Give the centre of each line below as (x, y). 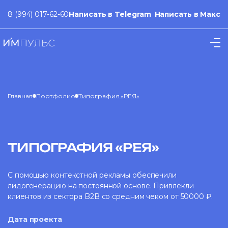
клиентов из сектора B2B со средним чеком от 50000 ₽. (110, 196)
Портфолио (56, 96)
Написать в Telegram (110, 14)
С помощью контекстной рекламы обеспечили (92, 175)
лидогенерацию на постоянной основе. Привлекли (101, 186)
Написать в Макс (187, 14)
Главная (20, 96)
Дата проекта (35, 219)
